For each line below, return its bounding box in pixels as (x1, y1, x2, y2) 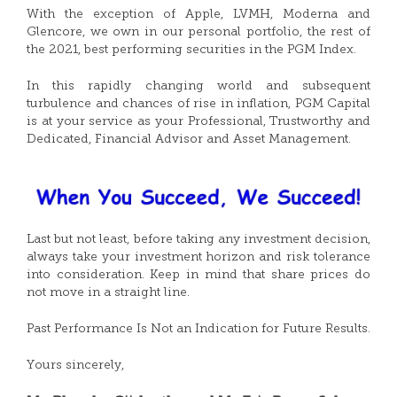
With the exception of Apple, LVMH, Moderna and (27, 8, 370, 21)
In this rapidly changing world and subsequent (27, 80, 370, 93)
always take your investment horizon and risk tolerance (27, 251, 370, 264)
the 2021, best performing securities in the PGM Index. (27, 43, 356, 57)
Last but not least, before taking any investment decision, (27, 233, 370, 246)
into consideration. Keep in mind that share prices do (27, 269, 370, 282)
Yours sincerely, (27, 359, 124, 372)
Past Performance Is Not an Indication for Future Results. (27, 323, 370, 336)
